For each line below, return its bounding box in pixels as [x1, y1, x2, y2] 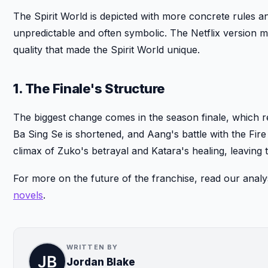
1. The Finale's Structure [13, 80, 165, 96]
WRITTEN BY [66, 242, 118, 251]
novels [13, 188, 43, 201]
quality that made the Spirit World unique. [13, 43, 200, 56]
